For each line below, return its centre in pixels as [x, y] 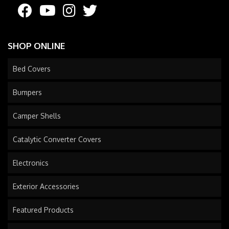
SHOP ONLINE [36, 45]
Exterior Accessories [46, 186]
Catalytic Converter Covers [57, 139]
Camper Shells [37, 116]
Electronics [31, 163]
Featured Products [43, 210]
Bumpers [27, 92]
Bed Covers [32, 68]
